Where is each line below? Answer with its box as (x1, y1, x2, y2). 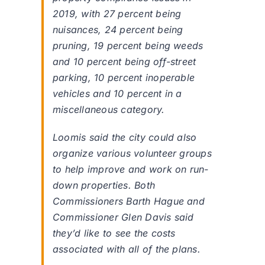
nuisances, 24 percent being (53, 24, 183, 36)
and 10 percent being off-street (53, 56, 196, 68)
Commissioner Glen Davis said (53, 211, 194, 224)
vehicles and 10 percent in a (53, 88, 182, 100)
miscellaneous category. (53, 104, 165, 116)
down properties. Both (53, 179, 156, 192)
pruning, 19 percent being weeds (53, 40, 203, 52)
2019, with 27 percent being (53, 8, 182, 20)
